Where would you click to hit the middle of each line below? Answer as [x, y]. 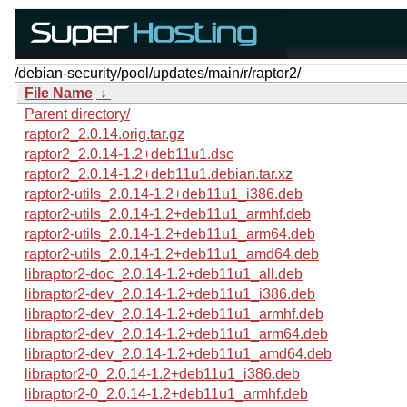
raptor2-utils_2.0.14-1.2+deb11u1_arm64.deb [170, 234]
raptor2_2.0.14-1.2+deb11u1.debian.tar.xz [159, 174]
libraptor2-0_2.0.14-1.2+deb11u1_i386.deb [162, 374]
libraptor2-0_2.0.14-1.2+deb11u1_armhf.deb [166, 394]
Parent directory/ [77, 114]
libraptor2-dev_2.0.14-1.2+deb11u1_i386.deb [170, 294]
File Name [59, 93]
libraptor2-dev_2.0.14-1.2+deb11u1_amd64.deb [178, 354]
